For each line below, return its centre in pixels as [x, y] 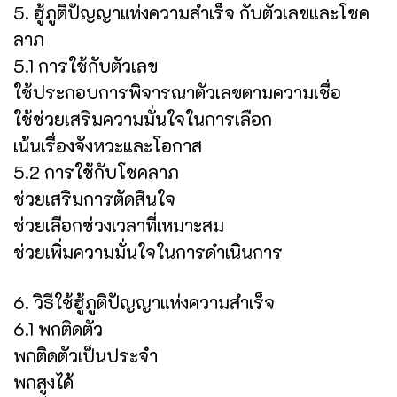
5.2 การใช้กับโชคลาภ [96, 171]
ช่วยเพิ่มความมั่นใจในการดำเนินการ [148, 251]
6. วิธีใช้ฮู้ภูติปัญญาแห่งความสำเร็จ [144, 302]
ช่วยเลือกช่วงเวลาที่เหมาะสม [119, 225]
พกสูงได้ [43, 381]
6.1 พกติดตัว [58, 328]
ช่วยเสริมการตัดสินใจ [94, 198]
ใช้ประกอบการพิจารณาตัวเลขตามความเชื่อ [177, 92]
